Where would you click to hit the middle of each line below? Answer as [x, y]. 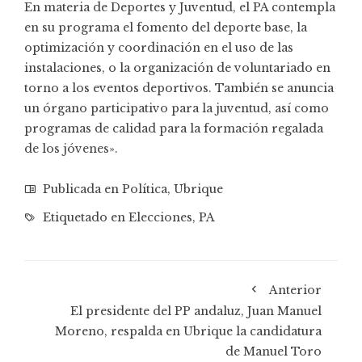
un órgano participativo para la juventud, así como [177, 109]
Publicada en [81, 189]
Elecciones [160, 218]
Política [145, 189]
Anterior [295, 290]
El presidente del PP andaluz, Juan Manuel [196, 311]
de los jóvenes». [71, 149]
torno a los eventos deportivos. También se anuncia [179, 88]
